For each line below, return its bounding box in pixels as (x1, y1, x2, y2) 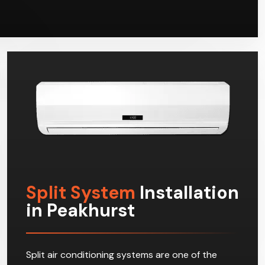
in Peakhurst (26, 201, 135, 224)
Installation (135, 183, 239, 206)
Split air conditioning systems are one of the (26, 250, 217, 263)
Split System (26, 183, 135, 206)
